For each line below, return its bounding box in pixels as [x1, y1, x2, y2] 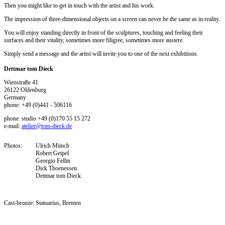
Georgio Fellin [36, 157, 70, 165]
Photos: [4, 142, 22, 150]
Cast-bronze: [4, 199, 34, 207]
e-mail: [4, 123, 22, 130]
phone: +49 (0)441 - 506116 [4, 101, 72, 109]
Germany [4, 94, 26, 101]
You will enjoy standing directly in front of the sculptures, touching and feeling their [4, 29, 203, 37]
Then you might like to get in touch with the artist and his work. [4, 2, 155, 10]
